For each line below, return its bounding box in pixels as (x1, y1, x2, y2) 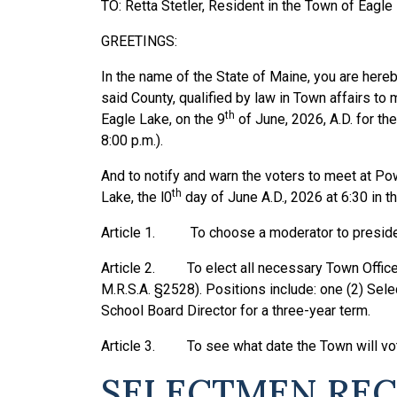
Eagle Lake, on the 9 (101, 111, 225, 128)
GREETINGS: (101, 33, 177, 51)
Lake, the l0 (101, 189, 172, 206)
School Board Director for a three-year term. (101, 302, 370, 320)
